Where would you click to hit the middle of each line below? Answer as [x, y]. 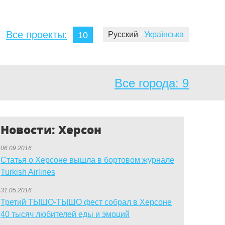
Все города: [147, 83]
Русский [124, 34]
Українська [164, 34]
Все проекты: [37, 35]
